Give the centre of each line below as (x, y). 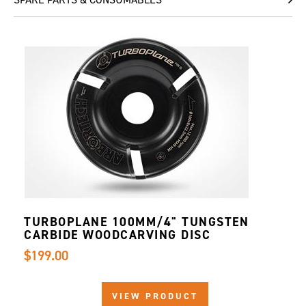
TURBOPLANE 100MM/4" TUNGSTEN (136, 222)
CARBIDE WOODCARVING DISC (117, 235)
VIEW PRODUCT (155, 296)
